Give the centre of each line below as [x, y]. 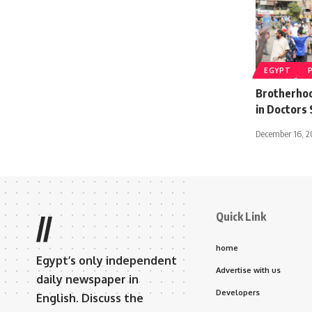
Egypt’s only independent [107, 260]
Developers [238, 292]
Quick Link [241, 216]
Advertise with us [248, 270]
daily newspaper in [87, 279]
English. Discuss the [90, 298]
